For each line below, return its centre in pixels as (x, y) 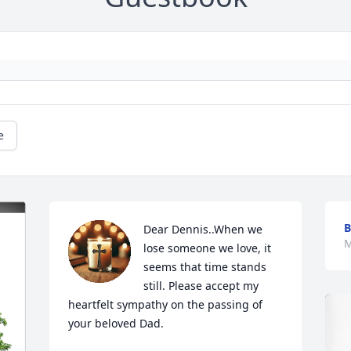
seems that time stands (205, 267)
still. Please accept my (201, 286)
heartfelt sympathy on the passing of (166, 304)
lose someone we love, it (208, 248)
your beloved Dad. (116, 323)
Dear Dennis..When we (203, 229)
